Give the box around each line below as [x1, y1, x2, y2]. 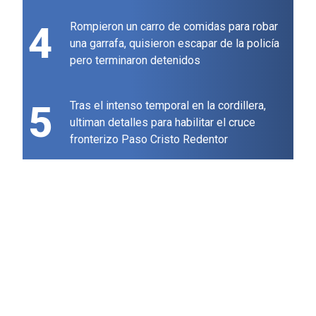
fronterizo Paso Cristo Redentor [70, 133, 228, 147]
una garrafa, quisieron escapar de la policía [70, 37, 279, 51]
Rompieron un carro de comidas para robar [70, 20, 278, 34]
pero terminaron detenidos [70, 54, 200, 68]
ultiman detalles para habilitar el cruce [70, 116, 255, 130]
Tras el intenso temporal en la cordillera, [70, 99, 266, 113]
